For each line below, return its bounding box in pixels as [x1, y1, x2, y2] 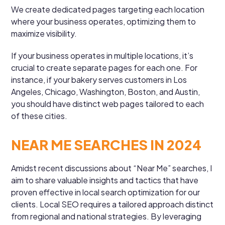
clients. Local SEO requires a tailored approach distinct [11, 198, 214, 209]
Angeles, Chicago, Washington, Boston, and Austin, [11, 86, 200, 97]
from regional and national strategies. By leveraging [11, 210, 202, 221]
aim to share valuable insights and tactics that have [11, 174, 199, 185]
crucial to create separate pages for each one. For [11, 62, 198, 73]
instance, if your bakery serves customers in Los [11, 74, 187, 85]
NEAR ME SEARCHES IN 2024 [11, 136, 202, 153]
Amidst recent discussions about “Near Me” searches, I [11, 162, 212, 173]
